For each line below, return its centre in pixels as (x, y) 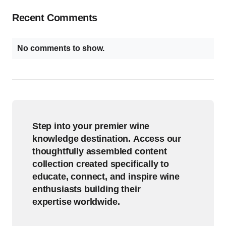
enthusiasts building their (87, 189)
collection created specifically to (101, 164)
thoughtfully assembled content (100, 151)
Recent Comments (55, 18)
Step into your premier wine (91, 126)
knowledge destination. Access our (107, 139)
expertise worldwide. (76, 202)
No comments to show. (61, 48)
